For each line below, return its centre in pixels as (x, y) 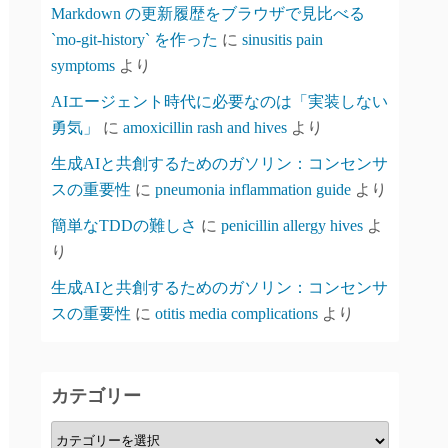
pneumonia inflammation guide (253, 189)
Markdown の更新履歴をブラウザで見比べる (208, 13)
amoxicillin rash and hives (205, 127)
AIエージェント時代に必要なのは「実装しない (219, 101)
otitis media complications (236, 313)
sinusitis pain (282, 39)
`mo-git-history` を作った (134, 39)
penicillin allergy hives (292, 225)
